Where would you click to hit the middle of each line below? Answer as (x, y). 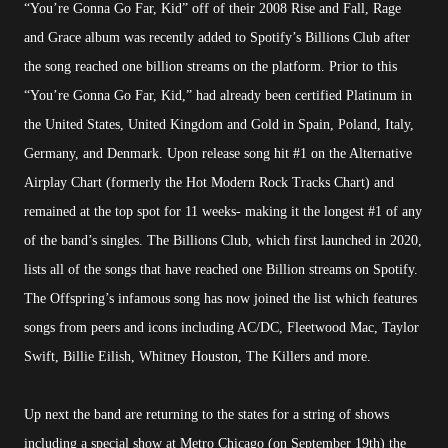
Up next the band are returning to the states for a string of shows (206, 415)
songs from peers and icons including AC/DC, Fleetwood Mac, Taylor (221, 328)
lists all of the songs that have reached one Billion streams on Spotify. (221, 270)
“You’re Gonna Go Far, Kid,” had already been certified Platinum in (218, 96)
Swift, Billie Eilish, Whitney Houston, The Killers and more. (197, 357)
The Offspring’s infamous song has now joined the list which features (220, 299)
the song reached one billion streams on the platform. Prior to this (210, 67)
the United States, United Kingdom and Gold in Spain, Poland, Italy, (219, 125)
